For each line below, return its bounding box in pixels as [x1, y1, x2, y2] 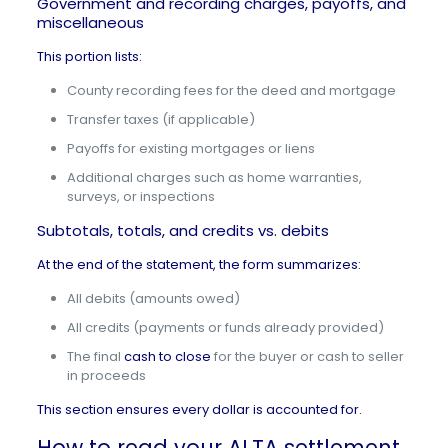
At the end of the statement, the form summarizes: [36, 255, 361, 274]
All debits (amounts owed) [66, 289, 240, 308]
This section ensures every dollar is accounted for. [36, 400, 362, 419]
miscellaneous [36, 12, 144, 33]
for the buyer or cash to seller [210, 347, 404, 366]
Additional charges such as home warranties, [66, 168, 362, 187]
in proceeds [66, 366, 146, 385]
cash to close [123, 347, 211, 366]
